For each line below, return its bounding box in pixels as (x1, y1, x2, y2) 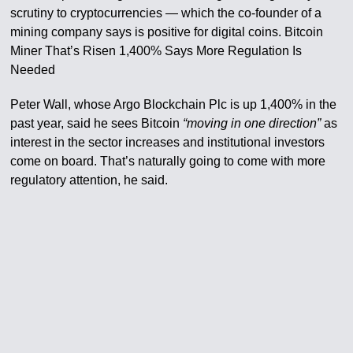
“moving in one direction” (183, 117, 321, 130)
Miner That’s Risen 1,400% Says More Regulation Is (10, 44, 303, 58)
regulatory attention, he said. (10, 173, 169, 187)
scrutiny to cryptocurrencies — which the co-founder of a (10, 6, 322, 20)
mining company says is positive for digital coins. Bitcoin (10, 25, 324, 39)
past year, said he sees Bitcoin (10, 117, 184, 130)
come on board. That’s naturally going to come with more (10, 154, 326, 168)
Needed (10, 63, 56, 76)
